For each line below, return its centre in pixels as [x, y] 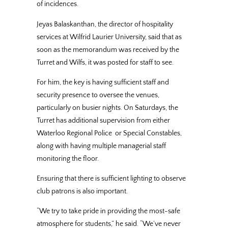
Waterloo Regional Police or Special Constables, [109, 133]
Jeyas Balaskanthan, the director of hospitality [105, 24]
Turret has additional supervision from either [103, 120]
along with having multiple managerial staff [101, 146]
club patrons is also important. [82, 192]
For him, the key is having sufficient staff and [103, 82]
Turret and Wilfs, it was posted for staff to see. [105, 62]
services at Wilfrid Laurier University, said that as [109, 37]
